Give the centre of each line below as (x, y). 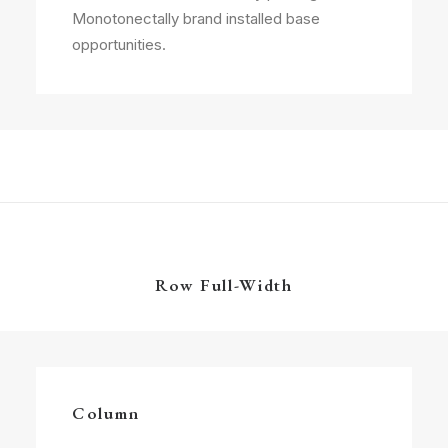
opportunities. (119, 44)
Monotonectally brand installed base (196, 18)
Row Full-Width (224, 285)
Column (106, 413)
